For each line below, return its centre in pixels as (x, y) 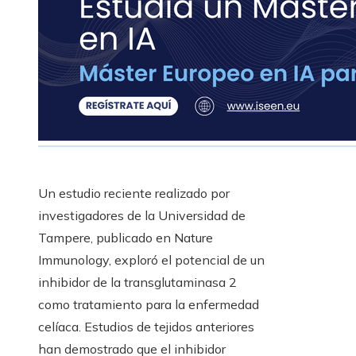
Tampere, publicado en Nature (126, 238)
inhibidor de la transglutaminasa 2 (137, 282)
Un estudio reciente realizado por (134, 193)
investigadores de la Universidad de (142, 216)
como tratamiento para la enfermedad (149, 305)
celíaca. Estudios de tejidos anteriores (146, 327)
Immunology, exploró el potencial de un (151, 260)
